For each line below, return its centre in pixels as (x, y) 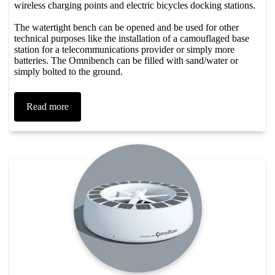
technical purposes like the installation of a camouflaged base (132, 38)
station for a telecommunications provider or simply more (124, 49)
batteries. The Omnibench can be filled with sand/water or (126, 60)
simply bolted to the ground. (68, 71)
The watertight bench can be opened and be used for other (126, 27)
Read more (48, 106)
